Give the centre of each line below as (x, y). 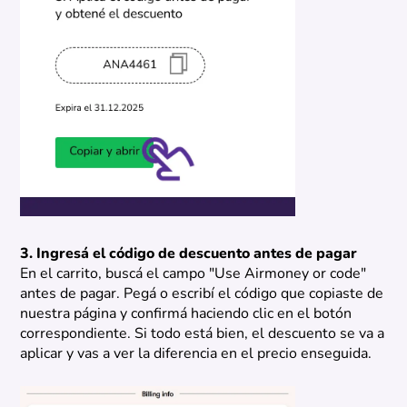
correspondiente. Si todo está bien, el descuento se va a (203, 335)
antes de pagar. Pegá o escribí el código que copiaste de (202, 295)
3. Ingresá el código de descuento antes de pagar (189, 255)
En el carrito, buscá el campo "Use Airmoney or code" (194, 275)
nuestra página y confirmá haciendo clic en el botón (186, 315)
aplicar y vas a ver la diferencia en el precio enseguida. (196, 355)
